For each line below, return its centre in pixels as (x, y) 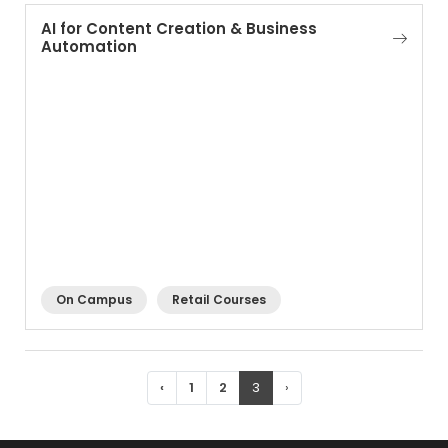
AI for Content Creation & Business (179, 28)
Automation (89, 46)
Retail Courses (219, 299)
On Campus (94, 299)
